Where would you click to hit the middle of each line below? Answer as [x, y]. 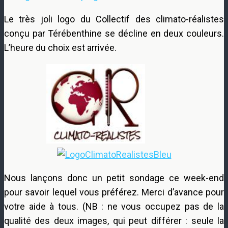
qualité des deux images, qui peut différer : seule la [114, 220]
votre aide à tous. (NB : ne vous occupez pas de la [114, 206]
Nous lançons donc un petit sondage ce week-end [114, 178]
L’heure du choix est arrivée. [60, 47]
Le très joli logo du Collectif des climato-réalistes [114, 19]
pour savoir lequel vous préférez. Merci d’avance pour [114, 192]
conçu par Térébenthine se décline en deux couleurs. [114, 33]
